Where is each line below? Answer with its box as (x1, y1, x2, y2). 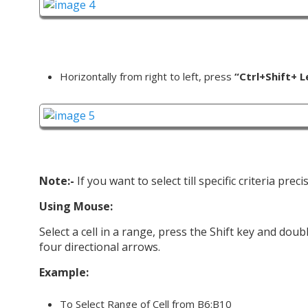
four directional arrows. (39, 239, 160, 255)
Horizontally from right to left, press (60, 69, 234, 84)
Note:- (39, 173, 74, 189)
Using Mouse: (39, 199, 113, 214)
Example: (39, 265, 89, 280)
